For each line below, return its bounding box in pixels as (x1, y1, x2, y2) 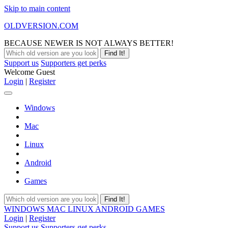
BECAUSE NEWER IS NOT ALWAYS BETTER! (4, 39, 174, 47)
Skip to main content (4, 4, 70, 13)
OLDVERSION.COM (4, 21, 78, 30)
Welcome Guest (4, 68, 55, 76)
